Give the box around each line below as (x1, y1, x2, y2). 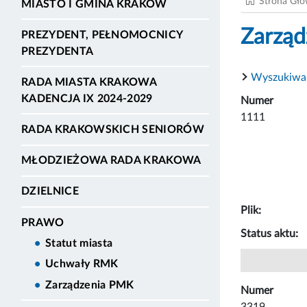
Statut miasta (45, 237, 113, 249)
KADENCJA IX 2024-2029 (21, 93, 153, 104)
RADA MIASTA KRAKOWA (21, 76, 157, 88)
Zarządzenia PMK (45, 279, 134, 291)
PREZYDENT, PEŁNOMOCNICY (21, 29, 183, 40)
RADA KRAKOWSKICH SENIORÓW (21, 124, 204, 136)
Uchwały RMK (45, 258, 119, 270)
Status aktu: (241, 228, 298, 239)
